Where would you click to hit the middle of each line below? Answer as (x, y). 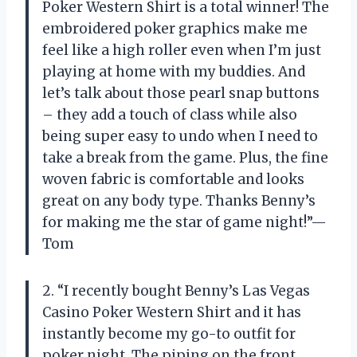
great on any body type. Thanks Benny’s (179, 200)
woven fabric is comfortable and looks (173, 179)
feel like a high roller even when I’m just (182, 50)
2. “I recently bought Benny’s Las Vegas (176, 290)
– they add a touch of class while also (170, 114)
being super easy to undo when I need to (180, 136)
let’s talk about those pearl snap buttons (181, 93)
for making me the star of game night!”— (184, 222)
